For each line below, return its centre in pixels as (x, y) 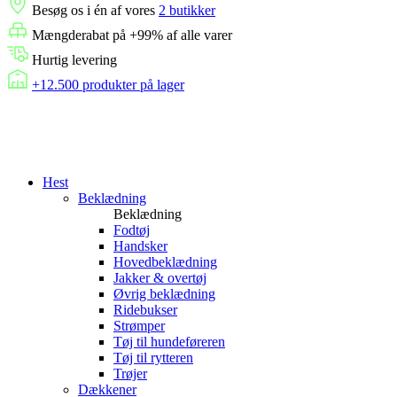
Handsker (140, 246)
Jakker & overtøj (160, 278)
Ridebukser (145, 310)
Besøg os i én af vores (93, 10)
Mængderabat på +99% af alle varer (130, 35)
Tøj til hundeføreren (169, 342)
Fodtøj (132, 230)
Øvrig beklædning (164, 294)
